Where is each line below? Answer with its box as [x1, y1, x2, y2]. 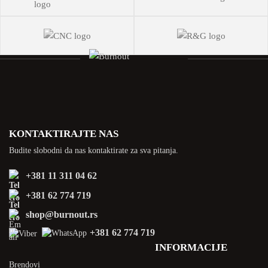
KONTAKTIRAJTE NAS [9, 127, 123, 139]
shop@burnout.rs [26, 209, 98, 220]
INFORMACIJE [155, 241, 227, 253]
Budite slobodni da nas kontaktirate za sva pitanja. [9, 145, 178, 155]
